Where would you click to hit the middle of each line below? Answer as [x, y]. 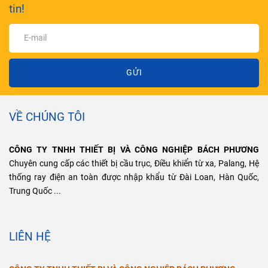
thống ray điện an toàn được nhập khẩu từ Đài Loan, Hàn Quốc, [134, 177]
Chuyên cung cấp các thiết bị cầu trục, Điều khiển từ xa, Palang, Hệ [134, 163]
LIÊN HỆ [30, 236]
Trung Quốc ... [35, 191]
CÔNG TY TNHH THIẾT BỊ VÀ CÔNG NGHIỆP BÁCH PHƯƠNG [134, 150]
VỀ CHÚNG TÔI [47, 117]
